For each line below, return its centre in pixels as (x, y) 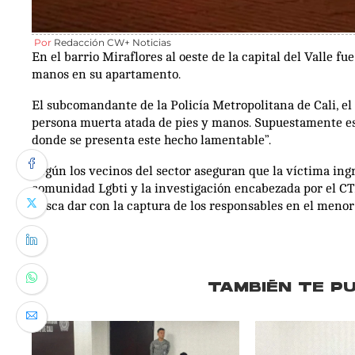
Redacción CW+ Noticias (113, 42)
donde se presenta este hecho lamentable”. (151, 140)
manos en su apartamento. (106, 74)
